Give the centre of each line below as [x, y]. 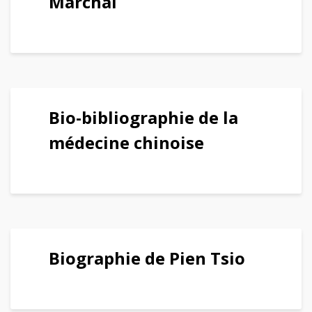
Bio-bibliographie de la [143, 117]
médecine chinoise [126, 142]
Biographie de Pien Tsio [147, 258]
